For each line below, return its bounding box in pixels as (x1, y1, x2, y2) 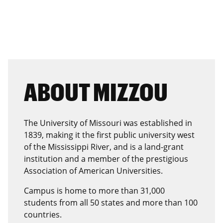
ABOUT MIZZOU (24, 77, 168, 106)
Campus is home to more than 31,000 (24, 185, 165, 196)
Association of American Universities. (24, 165, 163, 176)
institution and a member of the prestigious (24, 153, 188, 164)
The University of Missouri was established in (24, 117, 192, 128)
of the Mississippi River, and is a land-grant (24, 141, 184, 152)
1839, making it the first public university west (24, 129, 195, 140)
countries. (24, 209, 62, 220)
